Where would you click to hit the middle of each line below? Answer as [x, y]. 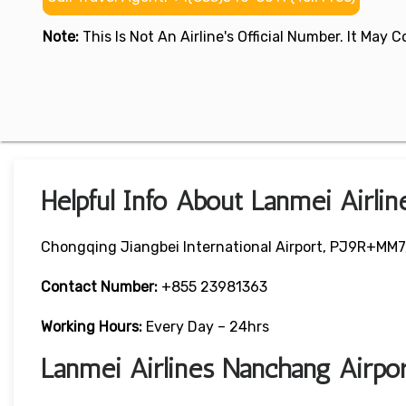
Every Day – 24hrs [208, 327]
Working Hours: [93, 327]
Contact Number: [99, 287]
